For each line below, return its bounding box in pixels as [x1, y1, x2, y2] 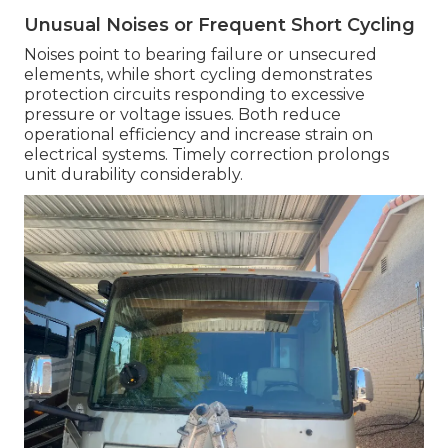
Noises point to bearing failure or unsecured [24, 45, 377, 65]
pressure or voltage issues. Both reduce [24, 105, 341, 125]
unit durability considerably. [24, 165, 243, 185]
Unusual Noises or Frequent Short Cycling [24, 14, 415, 37]
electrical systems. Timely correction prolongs [24, 145, 389, 165]
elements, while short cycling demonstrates [24, 65, 372, 85]
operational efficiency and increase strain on [24, 125, 373, 145]
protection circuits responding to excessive [24, 85, 365, 105]
